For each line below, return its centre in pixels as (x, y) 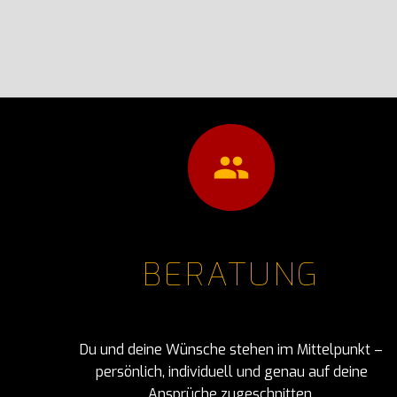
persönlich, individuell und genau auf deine (231, 372)
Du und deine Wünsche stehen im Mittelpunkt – (232, 350)
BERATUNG (232, 275)
